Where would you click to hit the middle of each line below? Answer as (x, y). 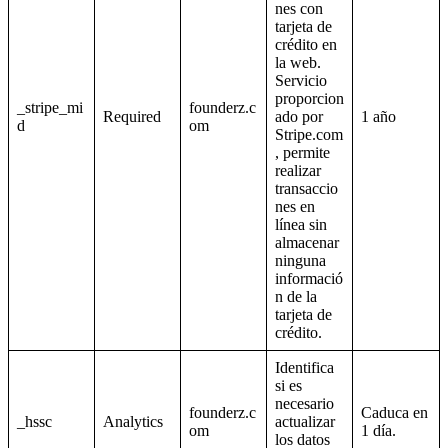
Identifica (304, 368)
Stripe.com (309, 135)
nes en (295, 207)
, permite (302, 153)
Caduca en (394, 413)
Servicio (301, 81)
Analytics (133, 422)
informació (309, 279)
